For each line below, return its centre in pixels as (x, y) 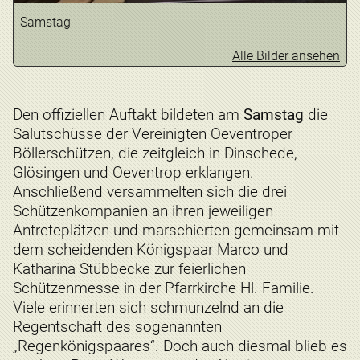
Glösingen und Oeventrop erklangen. (133, 172)
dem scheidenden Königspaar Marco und (151, 249)
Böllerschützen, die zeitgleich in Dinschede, (155, 153)
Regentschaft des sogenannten (117, 326)
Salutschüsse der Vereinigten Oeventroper (153, 133)
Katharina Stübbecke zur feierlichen (129, 268)
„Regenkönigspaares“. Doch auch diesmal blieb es (180, 346)
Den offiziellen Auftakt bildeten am (128, 114)
